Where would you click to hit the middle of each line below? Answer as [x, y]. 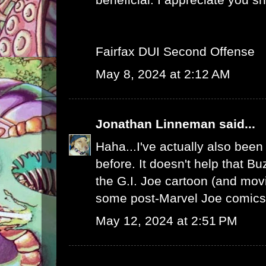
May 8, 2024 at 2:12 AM [163, 74]
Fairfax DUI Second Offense [175, 51]
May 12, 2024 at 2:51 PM [167, 220]
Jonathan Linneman [156, 123]
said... [235, 123]
